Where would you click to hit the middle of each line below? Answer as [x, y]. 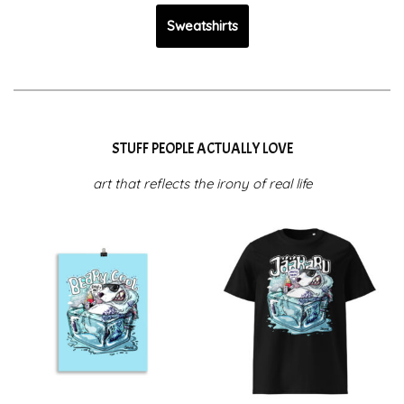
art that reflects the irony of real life [202, 183]
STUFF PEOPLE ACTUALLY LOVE [202, 148]
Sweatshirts [202, 26]
